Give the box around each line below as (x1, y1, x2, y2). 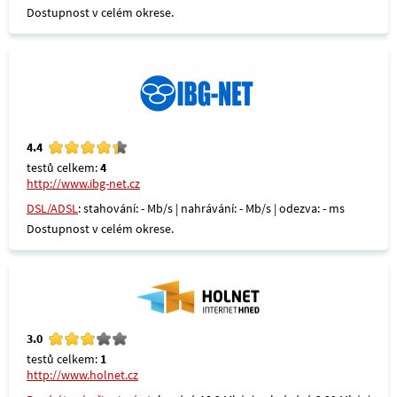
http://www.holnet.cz (27, 367, 138, 383)
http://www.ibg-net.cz (27, 175, 140, 191)
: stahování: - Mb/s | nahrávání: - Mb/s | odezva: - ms (78, 200, 345, 216)
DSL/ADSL (27, 200, 78, 216)
